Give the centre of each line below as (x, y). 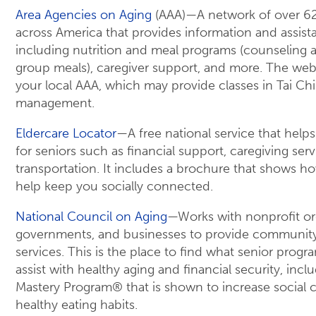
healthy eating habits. (77, 305)
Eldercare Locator (66, 134)
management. (55, 103)
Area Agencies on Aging (84, 15)
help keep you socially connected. (114, 187)
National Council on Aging (91, 217)
